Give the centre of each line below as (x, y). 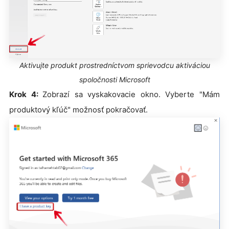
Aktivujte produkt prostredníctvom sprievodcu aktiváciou (114, 65)
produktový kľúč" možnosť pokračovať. (78, 110)
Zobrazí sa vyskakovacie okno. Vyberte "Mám (131, 95)
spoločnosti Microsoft (114, 80)
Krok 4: (26, 95)
